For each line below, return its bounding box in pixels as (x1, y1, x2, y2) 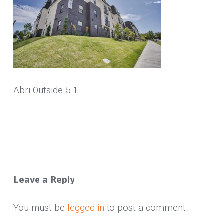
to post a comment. (104, 201, 187, 213)
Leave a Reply (13, 173, 74, 185)
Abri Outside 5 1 (13, 84, 78, 96)
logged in (67, 201, 104, 213)
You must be (13, 201, 67, 213)
